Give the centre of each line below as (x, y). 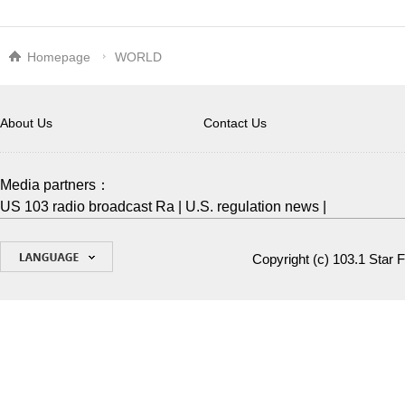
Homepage (59, 57)
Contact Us (235, 123)
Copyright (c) (293, 259)
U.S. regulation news (252, 207)
